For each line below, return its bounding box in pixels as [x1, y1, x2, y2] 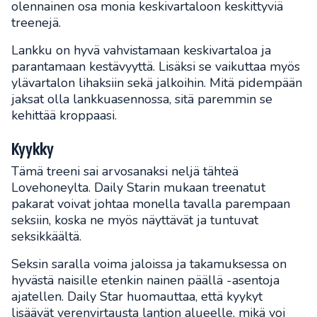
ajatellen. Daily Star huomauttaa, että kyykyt [11, 288, 263, 306]
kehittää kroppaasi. [11, 107, 117, 125]
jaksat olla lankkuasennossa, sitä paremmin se [11, 91, 272, 108]
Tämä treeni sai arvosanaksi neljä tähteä [11, 163, 238, 180]
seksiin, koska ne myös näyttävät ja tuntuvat [11, 212, 258, 229]
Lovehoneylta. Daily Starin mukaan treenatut [11, 179, 265, 197]
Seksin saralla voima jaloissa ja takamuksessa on [11, 255, 287, 273]
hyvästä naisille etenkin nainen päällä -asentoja [11, 272, 279, 289]
